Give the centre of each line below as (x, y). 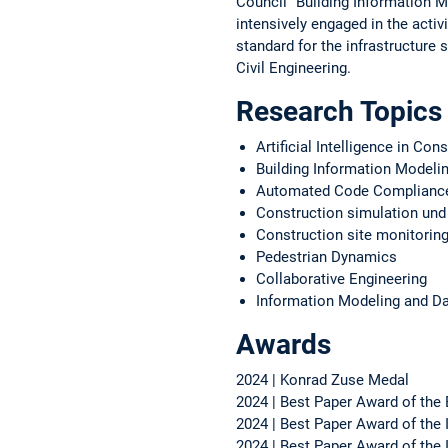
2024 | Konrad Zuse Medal (322, 379)
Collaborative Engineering (341, 278)
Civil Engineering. (293, 68)
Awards (283, 344)
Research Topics (339, 111)
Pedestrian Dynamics (326, 256)
